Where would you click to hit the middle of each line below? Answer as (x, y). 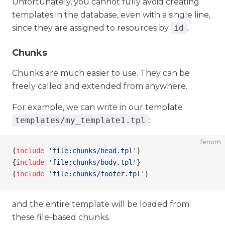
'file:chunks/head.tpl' (90, 151)
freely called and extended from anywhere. (100, 86)
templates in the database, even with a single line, (111, 15)
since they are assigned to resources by (91, 28)
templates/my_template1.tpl (80, 120)
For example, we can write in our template (97, 107)
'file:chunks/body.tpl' (90, 162)
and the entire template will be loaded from (101, 204)
